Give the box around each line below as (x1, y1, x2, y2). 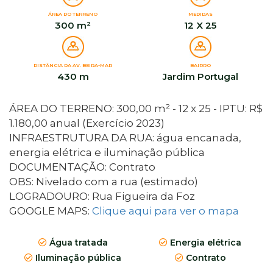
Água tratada (46, 237, 108, 249)
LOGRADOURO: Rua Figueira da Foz (9, 190, 195, 203)
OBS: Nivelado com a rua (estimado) (9, 175, 198, 188)
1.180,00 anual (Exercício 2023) (9, 117, 165, 130)
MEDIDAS (188, 11, 213, 18)
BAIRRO (190, 62, 211, 69)
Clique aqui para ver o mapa (92, 205, 239, 218)
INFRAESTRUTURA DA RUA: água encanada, (9, 132, 241, 144)
